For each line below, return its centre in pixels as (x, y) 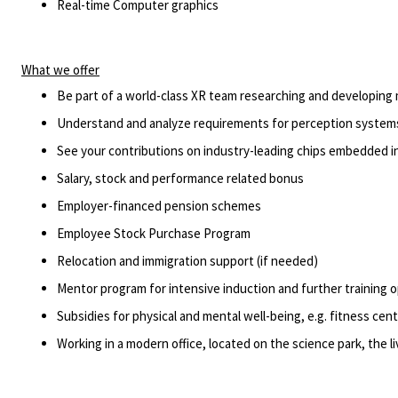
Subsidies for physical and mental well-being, (181, 316)
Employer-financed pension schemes (159, 206)
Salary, (75, 178)
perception (322, 123)
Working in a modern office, (131, 343)
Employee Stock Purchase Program (154, 233)
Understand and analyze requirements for (173, 123)
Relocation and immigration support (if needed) (187, 261)
